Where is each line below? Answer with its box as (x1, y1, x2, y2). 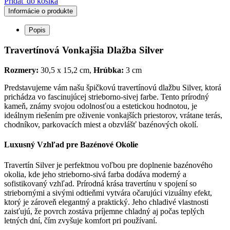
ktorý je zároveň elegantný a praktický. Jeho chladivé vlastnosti (4, 197, 208, 206)
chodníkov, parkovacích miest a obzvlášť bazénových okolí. (4, 120, 198, 129)
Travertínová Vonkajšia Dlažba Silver (4, 45, 163, 56)
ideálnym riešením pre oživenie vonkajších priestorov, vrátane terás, (4, 111, 222, 120)
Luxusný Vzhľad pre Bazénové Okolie (4, 140, 138, 149)
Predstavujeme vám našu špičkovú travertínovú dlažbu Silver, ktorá (4, 83, 221, 92)
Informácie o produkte (8, 7, 73, 15)
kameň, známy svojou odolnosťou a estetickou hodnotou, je (4, 102, 197, 111)
